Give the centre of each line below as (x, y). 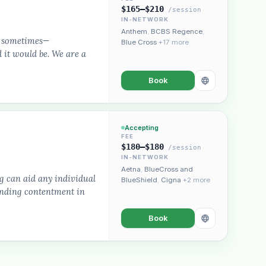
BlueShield (139, 180)
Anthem (134, 31)
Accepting (142, 128)
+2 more (197, 180)
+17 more (174, 42)
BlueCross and (169, 169)
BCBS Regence (177, 31)
